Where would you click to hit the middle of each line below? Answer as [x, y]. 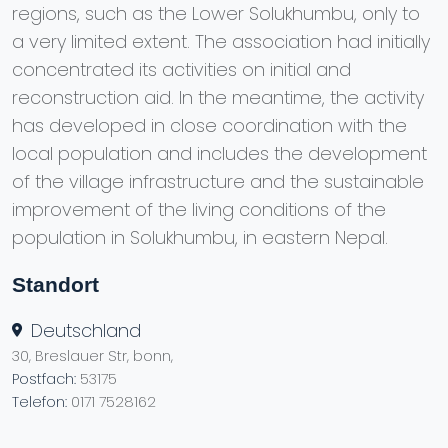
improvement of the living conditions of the [199, 209]
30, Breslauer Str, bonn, [92, 355]
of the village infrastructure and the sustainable [218, 181]
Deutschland [86, 330]
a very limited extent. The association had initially [221, 41]
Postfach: [46, 378]
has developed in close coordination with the [209, 125]
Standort [55, 284]
